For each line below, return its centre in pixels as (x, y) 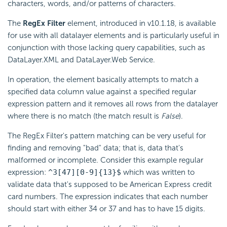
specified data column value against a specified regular (102, 91)
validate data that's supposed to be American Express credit (110, 184)
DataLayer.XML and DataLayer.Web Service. (81, 60)
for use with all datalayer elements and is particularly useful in (113, 35)
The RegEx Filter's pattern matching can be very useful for (107, 136)
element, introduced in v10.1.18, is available (141, 23)
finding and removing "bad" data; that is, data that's (96, 148)
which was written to (158, 172)
